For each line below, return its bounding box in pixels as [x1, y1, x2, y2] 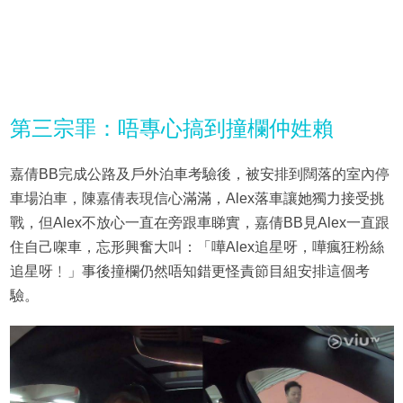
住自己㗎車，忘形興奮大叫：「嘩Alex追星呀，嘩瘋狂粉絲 [9, 239, 384, 255]
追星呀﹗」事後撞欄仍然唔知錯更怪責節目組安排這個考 [9, 264, 370, 280]
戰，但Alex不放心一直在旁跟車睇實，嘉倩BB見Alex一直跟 [9, 215, 390, 231]
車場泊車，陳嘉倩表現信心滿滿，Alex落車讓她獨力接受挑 [9, 191, 384, 207]
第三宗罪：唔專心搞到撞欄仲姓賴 [9, 116, 334, 141]
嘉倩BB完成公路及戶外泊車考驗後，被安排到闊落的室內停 [9, 166, 390, 183]
